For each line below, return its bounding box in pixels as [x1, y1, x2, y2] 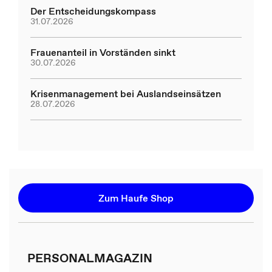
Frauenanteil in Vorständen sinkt [30, 45, 175, 59]
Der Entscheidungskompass [30, 4, 156, 18]
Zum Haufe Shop [98, 191, 174, 205]
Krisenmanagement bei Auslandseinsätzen [30, 86, 221, 100]
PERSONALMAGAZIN [27, 249, 152, 267]
